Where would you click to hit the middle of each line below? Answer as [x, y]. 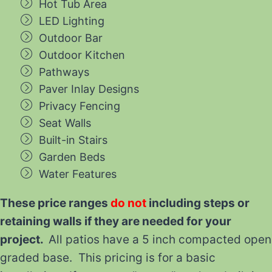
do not [128, 203]
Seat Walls [65, 123]
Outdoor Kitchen [82, 55]
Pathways [64, 72]
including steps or [198, 203]
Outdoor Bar [71, 38]
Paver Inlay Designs [89, 89]
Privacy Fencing [80, 106]
